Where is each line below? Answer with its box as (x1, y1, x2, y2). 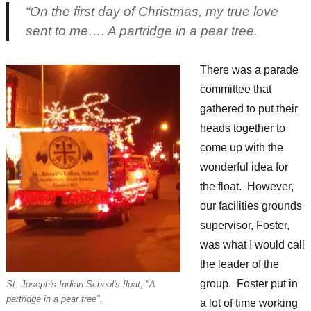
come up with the (199, 142, 283, 154)
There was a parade (199, 64, 299, 76)
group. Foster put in (199, 278, 298, 290)
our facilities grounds (199, 200, 302, 212)
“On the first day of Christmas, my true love (25, 4, 278, 19)
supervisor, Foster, (199, 219, 289, 232)
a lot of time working (199, 297, 298, 310)
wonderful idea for (199, 161, 288, 174)
